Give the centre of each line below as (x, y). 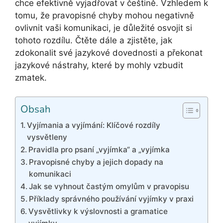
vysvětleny (47, 137)
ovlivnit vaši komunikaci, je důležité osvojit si (104, 28)
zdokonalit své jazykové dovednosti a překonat (109, 53)
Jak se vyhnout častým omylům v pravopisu (109, 187)
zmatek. (31, 77)
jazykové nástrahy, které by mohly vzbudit (99, 65)
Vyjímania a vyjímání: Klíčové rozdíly (94, 125)
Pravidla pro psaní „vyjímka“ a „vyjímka (99, 150)
